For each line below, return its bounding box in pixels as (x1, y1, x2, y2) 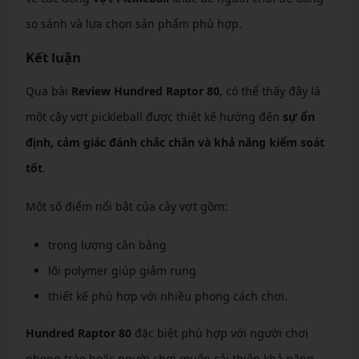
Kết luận (25, 48, 81, 67)
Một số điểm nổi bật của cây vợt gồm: (25, 199, 228, 214)
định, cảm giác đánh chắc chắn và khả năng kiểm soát (25, 135, 325, 150)
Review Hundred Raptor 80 (71, 83, 220, 99)
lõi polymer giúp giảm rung (47, 263, 196, 278)
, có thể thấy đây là (219, 83, 321, 99)
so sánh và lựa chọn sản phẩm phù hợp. (25, 16, 242, 31)
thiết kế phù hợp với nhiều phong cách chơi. (47, 288, 288, 304)
